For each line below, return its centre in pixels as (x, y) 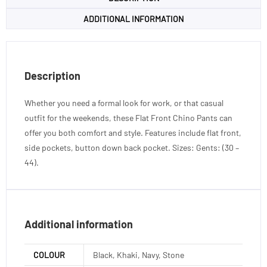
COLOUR (49, 254)
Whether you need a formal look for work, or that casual (124, 103)
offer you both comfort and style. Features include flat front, (133, 132)
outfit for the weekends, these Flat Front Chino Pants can (128, 117)
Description (52, 75)
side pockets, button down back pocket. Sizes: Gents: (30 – (132, 147)
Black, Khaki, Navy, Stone (139, 254)
